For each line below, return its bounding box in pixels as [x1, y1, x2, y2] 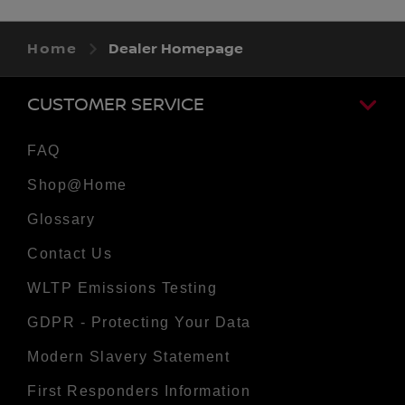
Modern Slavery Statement [27, 348, 230, 364]
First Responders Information [27, 382, 250, 399]
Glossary [27, 211, 95, 227]
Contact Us [27, 245, 112, 261]
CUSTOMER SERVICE [27, 93, 204, 116]
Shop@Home [27, 176, 127, 193]
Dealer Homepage [108, 40, 243, 58]
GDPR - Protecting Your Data [27, 314, 251, 330]
